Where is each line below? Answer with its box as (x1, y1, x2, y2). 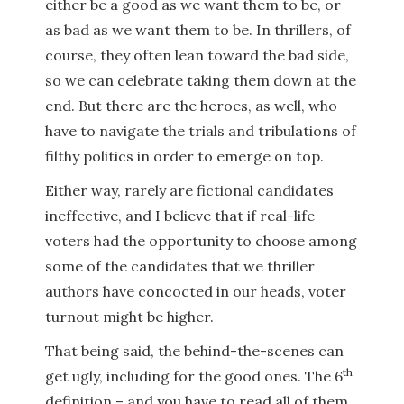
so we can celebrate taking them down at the (45, 71, 356, 89)
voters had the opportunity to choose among (45, 232, 357, 250)
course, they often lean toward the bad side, (45, 46, 349, 64)
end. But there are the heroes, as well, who (45, 96, 337, 115)
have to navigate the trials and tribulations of (45, 122, 356, 140)
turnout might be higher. (45, 308, 214, 326)
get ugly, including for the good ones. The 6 (45, 367, 343, 385)
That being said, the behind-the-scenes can (45, 342, 344, 360)
